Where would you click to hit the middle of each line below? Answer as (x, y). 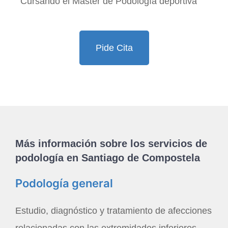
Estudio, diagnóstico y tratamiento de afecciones (113, 211)
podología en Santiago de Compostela (108, 158)
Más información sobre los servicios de (111, 144)
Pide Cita (114, 48)
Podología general (64, 183)
